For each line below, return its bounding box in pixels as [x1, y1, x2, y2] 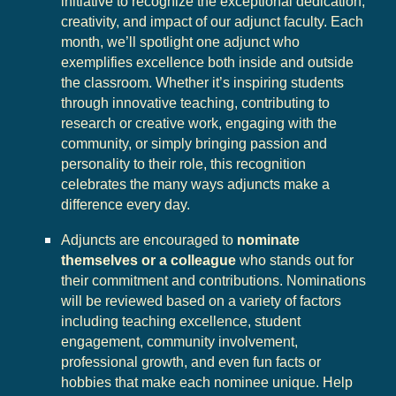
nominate [237, 232, 301, 248]
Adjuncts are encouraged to [61, 232, 238, 248]
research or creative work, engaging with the [61, 115, 338, 131]
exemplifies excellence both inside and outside [61, 54, 354, 70]
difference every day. [61, 196, 191, 212]
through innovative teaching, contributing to [61, 95, 331, 110]
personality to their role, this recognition [61, 156, 307, 171]
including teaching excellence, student [61, 314, 301, 330]
